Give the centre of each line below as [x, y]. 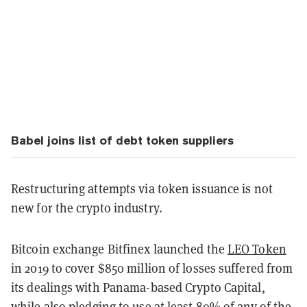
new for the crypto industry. [87, 208]
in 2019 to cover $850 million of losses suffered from [152, 268]
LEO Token [257, 249]
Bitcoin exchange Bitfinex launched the [119, 249]
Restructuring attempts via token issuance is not [142, 188]
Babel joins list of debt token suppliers [122, 140]
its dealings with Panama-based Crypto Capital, [138, 287]
